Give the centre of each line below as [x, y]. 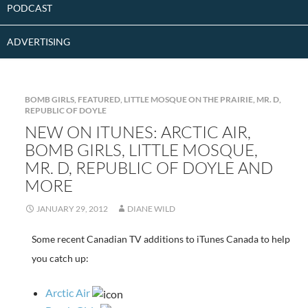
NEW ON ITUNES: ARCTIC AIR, [137, 132]
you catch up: [60, 258]
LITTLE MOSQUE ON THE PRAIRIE [188, 99]
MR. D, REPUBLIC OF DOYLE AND [148, 168]
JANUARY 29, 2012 [72, 209]
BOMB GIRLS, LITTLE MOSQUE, [141, 150]
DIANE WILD [151, 209]
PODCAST [30, 8]
